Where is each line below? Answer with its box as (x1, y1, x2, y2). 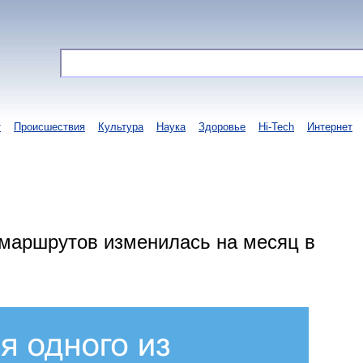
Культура (98, 121, 143, 133)
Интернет (307, 121, 352, 133)
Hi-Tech (258, 121, 294, 133)
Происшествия (14, 121, 85, 133)
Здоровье (199, 121, 246, 133)
